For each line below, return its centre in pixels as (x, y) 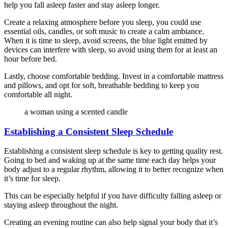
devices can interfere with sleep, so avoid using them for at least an (111, 49)
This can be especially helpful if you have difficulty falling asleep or (113, 196)
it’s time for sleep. (32, 179)
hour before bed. (31, 59)
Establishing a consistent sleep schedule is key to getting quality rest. (113, 151)
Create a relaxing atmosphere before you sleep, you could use (103, 22)
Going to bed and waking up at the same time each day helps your (110, 160)
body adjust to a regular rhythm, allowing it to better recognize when (114, 169)
